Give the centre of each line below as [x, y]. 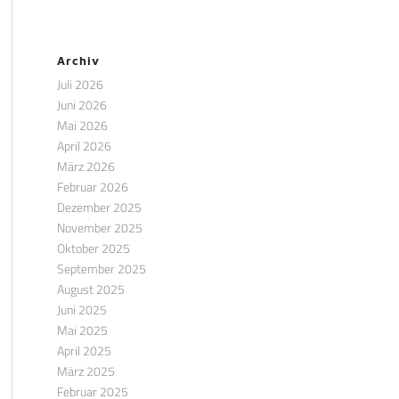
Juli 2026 [80, 84]
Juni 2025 [81, 309]
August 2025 [90, 289]
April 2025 [84, 350]
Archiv [78, 61]
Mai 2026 [82, 125]
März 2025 [85, 371]
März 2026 [85, 166]
